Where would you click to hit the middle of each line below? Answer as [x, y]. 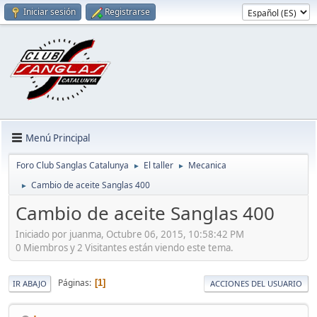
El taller [158, 165]
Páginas [74, 283]
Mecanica [207, 165]
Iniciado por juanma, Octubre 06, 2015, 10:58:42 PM [130, 234]
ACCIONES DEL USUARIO [256, 283]
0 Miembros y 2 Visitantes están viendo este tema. [125, 247]
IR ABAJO [30, 283]
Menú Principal [58, 138]
